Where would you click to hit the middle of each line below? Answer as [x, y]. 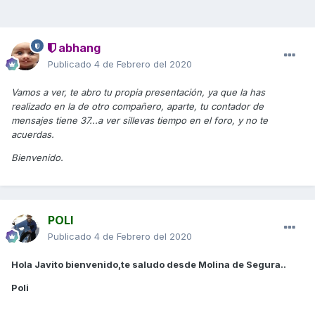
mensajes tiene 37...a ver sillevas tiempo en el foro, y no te [140, 121]
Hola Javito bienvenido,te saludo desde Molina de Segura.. [149, 265]
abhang [78, 48]
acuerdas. [33, 135]
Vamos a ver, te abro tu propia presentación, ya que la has [138, 92]
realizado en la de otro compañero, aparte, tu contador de [137, 107]
